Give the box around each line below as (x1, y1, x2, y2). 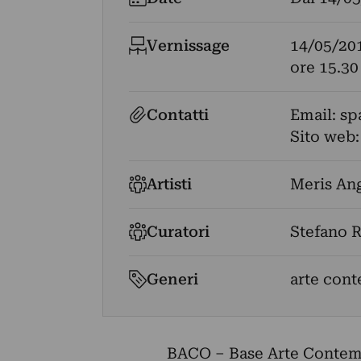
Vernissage (147, 36, 230, 55)
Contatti (147, 106, 210, 124)
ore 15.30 (289, 58, 359, 77)
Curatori (147, 222, 210, 241)
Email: (289, 106, 340, 124)
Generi (147, 270, 199, 288)
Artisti (147, 175, 193, 193)
